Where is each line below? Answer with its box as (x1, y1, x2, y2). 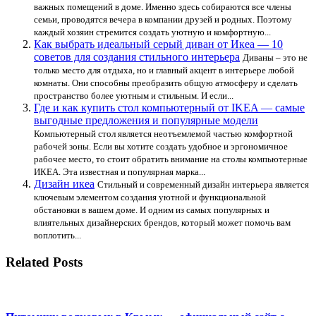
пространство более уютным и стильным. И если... (34, 90, 233, 102)
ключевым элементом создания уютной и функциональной (34, 192, 266, 203)
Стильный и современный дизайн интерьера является (97, 179, 309, 190)
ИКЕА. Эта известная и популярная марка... (34, 166, 205, 178)
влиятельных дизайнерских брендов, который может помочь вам (34, 217, 291, 229)
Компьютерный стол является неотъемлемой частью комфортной (34, 128, 293, 140)
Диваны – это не (243, 52, 308, 63)
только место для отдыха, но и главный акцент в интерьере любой (34, 65, 294, 76)
